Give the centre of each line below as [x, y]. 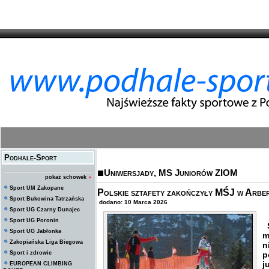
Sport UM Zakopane [37, 188]
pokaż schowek [66, 177]
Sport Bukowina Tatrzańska [47, 199]
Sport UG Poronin [34, 220]
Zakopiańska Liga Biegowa [46, 242]
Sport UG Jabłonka [35, 231]
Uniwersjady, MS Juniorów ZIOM [171, 173]
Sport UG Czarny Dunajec [45, 210]
